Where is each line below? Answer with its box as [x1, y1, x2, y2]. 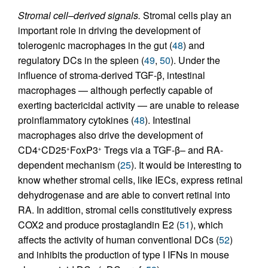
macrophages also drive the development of [18, 128, 203, 142]
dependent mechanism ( [18, 158, 120, 172]
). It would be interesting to [131, 158, 242, 172]
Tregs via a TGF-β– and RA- [102, 143, 223, 157]
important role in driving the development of [18, 23, 200, 38]
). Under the [170, 53, 220, 68]
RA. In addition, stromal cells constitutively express [18, 203, 232, 217]
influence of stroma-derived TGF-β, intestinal [18, 68, 205, 83]
